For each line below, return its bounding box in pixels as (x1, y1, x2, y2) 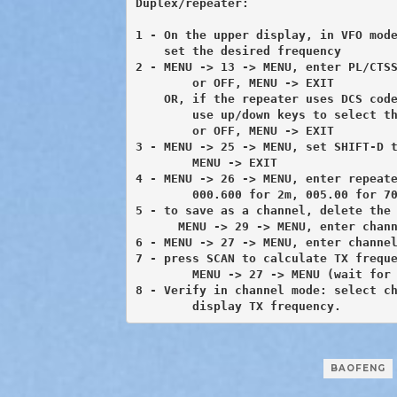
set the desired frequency (135, 43, 341, 58)
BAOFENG (330, 362, 385, 374)
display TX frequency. (191, 299, 341, 313)
